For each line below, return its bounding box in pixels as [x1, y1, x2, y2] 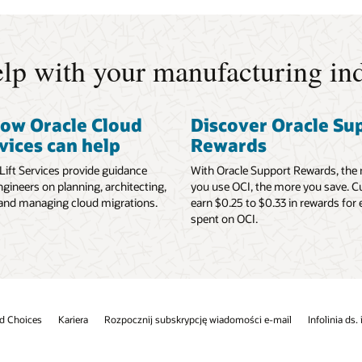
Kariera [58, 312, 88, 326]
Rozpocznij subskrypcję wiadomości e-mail [104, 312, 292, 326]
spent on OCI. [191, 210, 258, 226]
